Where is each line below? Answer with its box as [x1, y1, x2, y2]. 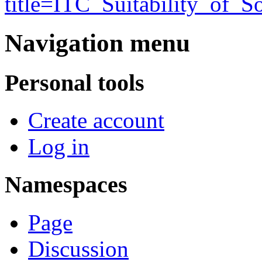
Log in [28, 134, 89, 160]
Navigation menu [5, 29, 190, 57]
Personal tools [5, 69, 144, 96]
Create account [28, 108, 164, 133]
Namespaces [5, 171, 127, 198]
